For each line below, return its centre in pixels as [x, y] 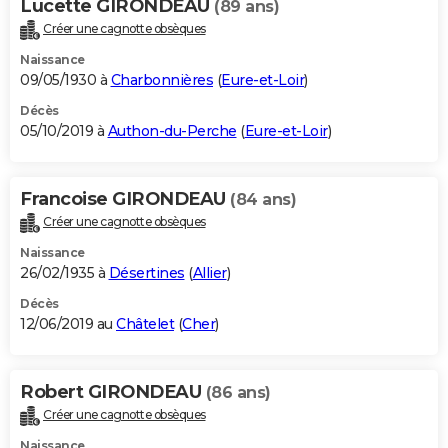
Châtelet [145, 323]
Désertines [146, 272]
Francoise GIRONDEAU [125, 198]
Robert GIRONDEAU [113, 391]
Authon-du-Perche [172, 130]
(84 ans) [263, 199]
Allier [209, 272]
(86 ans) [238, 392]
